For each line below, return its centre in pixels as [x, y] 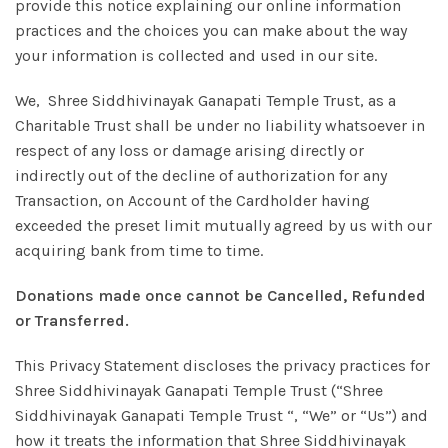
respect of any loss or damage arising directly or [189, 150]
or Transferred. [72, 320]
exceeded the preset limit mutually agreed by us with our [223, 225]
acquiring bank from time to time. [139, 250]
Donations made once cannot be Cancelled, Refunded [220, 295]
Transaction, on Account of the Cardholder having [192, 200]
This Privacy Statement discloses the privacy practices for [222, 365]
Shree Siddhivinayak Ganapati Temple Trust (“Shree [199, 390]
